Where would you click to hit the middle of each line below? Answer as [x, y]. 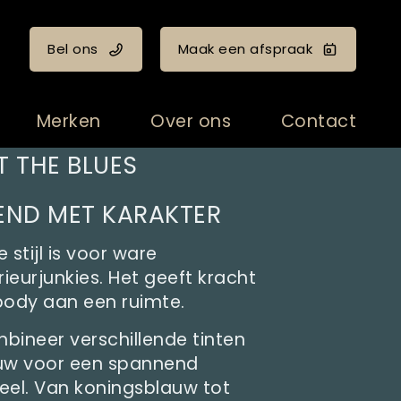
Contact [318, 121]
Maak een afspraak [245, 49]
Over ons [191, 121]
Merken [68, 121]
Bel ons [73, 49]
